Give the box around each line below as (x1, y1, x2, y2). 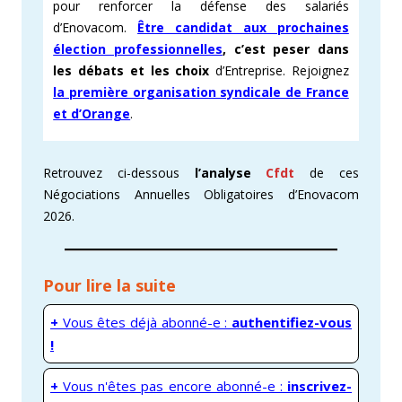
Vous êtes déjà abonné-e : (58, 313, 232, 332)
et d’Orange (53, 104, 131, 122)
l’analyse (179, 164, 267, 182)
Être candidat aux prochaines (137, 18, 349, 36)
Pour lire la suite (43, 275, 176, 297)
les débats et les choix (53, 61, 210, 79)
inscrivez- (287, 377, 352, 396)
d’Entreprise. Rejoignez (209, 61, 349, 79)
